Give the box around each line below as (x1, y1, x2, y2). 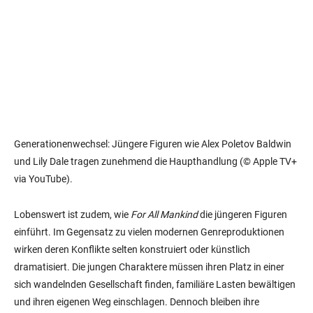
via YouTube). (14, 173, 73, 185)
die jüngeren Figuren (198, 209, 287, 221)
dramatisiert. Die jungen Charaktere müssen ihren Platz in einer (14, 261, 284, 273)
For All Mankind (131, 209, 198, 221)
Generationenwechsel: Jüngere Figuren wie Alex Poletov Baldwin (14, 138, 291, 150)
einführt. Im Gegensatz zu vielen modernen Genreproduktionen (14, 226, 284, 238)
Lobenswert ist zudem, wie (14, 209, 131, 221)
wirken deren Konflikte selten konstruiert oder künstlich (14, 244, 250, 256)
